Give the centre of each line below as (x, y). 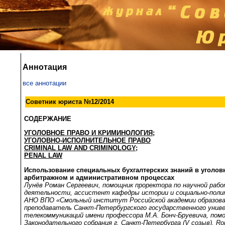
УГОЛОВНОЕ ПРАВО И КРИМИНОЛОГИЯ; (89, 133)
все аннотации (44, 83)
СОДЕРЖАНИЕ (48, 119)
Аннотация (45, 67)
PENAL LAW (43, 156)
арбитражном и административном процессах (99, 177)
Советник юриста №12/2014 (70, 101)
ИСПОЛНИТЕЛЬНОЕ (94, 141)
